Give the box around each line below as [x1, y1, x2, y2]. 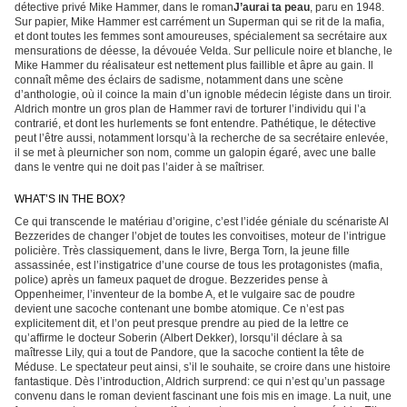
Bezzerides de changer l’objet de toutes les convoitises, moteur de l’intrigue [15, 230, 386, 243]
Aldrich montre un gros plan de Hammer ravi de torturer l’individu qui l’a [15, 103, 366, 116]
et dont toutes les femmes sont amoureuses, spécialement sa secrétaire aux [15, 30, 387, 44]
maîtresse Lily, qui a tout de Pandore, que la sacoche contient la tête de [15, 346, 364, 360]
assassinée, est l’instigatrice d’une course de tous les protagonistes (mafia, [15, 259, 382, 273]
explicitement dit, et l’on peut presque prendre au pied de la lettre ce [15, 317, 349, 331]
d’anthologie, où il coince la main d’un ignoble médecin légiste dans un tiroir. [15, 88, 392, 102]
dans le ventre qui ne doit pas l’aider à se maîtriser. [15, 161, 264, 174]
